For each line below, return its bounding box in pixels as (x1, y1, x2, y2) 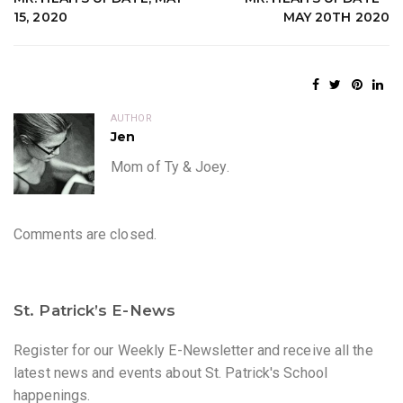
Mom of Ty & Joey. (111, 158, 229, 175)
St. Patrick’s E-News (13, 301, 175, 319)
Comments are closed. (13, 226, 157, 243)
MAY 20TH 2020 (282, 9, 390, 26)
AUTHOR (111, 112, 152, 124)
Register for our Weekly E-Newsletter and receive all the (13, 342, 373, 359)
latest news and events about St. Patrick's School (13, 364, 327, 381)
